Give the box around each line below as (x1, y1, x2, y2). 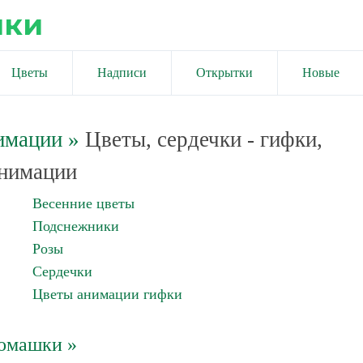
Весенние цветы (32, 195, 135, 211)
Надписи (97, 66, 147, 79)
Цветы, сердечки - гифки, (79, 127, 322, 152)
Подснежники (32, 218, 119, 234)
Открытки (196, 66, 253, 79)
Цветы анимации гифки (32, 286, 182, 302)
